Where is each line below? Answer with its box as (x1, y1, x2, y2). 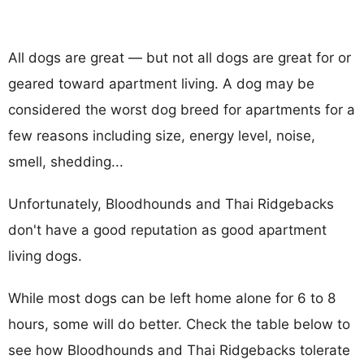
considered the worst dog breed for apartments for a (8, 101, 355, 118)
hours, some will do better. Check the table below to (8, 315, 350, 332)
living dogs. (8, 247, 82, 264)
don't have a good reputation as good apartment (8, 221, 327, 238)
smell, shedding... (8, 153, 123, 170)
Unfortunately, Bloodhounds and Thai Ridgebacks (8, 195, 334, 212)
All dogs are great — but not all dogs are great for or (8, 49, 351, 66)
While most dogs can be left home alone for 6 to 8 (8, 289, 336, 306)
